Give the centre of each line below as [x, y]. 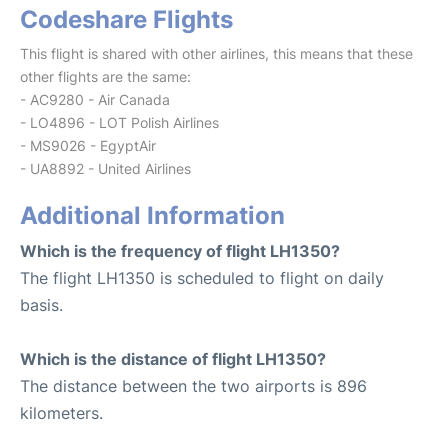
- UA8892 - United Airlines [105, 168]
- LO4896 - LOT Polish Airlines [119, 122]
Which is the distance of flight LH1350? [173, 358]
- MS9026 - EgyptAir [88, 145]
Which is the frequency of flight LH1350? [180, 250]
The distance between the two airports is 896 [193, 385]
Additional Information [152, 215]
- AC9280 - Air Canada [95, 99]
